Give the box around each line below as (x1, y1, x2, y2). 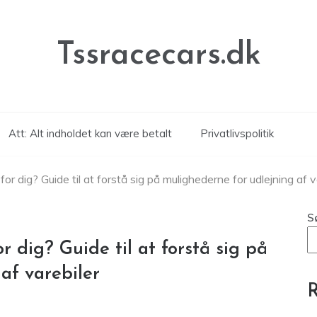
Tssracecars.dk (56, 40, 261, 71)
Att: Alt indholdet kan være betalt (8, 127, 172, 140)
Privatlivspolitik (200, 127, 274, 140)
